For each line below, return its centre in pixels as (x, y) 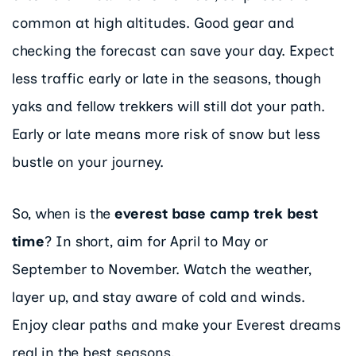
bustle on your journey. (88, 162)
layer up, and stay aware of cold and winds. (159, 297)
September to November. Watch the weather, (162, 269)
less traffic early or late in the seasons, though (166, 78)
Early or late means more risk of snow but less (166, 134)
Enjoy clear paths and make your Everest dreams (176, 325)
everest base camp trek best (216, 213)
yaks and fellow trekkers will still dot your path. (168, 106)
